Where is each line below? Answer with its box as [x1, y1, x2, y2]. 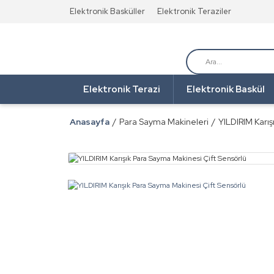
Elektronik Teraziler [157, 6, 231, 17]
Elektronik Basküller [70, 6, 145, 17]
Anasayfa [70, 116, 109, 127]
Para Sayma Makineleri [119, 116, 209, 127]
